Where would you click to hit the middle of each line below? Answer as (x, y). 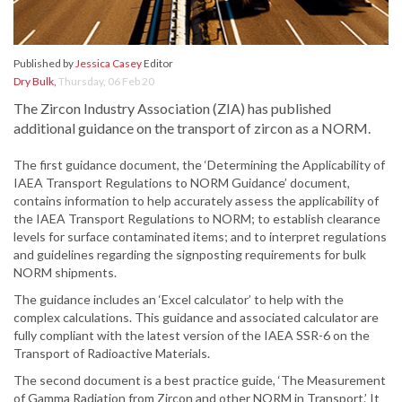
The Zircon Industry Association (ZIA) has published (172, 109)
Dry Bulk (34, 82)
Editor (157, 64)
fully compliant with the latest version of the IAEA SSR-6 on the (192, 336)
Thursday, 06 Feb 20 (106, 82)
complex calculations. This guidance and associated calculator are (196, 318)
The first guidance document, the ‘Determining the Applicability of (199, 165)
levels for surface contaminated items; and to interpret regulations (200, 237)
